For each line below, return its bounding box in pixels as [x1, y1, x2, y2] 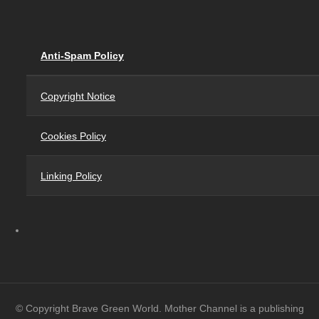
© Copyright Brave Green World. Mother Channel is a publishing [15, 303, 304, 315]
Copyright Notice [41, 90, 115, 102]
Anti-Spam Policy [41, 49, 124, 61]
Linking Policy [41, 169, 102, 182]
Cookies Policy [41, 130, 106, 142]
